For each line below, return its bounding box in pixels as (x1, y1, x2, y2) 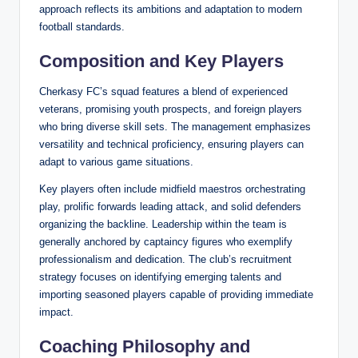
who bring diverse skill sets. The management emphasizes (39, 121, 311, 133)
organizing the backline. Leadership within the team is (39, 218, 287, 231)
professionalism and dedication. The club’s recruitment (39, 253, 292, 266)
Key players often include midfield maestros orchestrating (39, 183, 305, 196)
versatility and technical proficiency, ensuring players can (39, 138, 304, 151)
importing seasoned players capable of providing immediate (39, 288, 313, 301)
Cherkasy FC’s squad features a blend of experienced (39, 86, 288, 98)
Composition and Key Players (39, 51, 284, 72)
